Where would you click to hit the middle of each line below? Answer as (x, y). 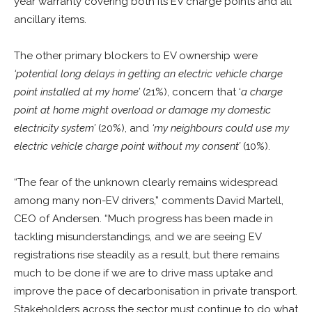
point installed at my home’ (77, 92)
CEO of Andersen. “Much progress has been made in (143, 218)
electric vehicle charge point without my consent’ (127, 146)
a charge (262, 92)
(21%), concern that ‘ (190, 92)
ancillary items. (50, 19)
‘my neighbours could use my (220, 128)
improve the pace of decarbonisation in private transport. (156, 291)
